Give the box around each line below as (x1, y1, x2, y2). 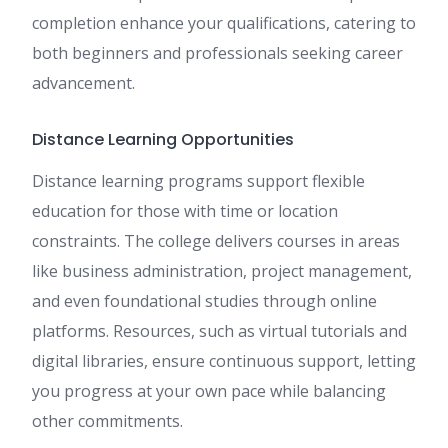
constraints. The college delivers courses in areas (32, 230, 400, 253)
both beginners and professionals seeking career (32, 42, 403, 65)
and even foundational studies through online (32, 290, 377, 313)
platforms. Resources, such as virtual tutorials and (32, 320, 407, 343)
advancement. (32, 72, 135, 95)
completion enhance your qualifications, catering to (32, 12, 416, 35)
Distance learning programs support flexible (32, 170, 365, 193)
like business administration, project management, (32, 260, 412, 283)
